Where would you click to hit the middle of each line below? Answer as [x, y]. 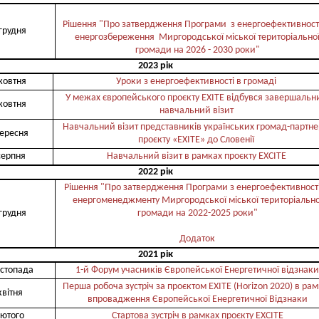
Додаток [197, 239]
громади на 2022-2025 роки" [197, 213]
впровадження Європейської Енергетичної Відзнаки [197, 299]
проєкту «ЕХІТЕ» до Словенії [196, 140]
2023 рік [155, 66]
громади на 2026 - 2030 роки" [197, 50]
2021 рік [155, 255]
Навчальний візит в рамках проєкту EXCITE [196, 156]
